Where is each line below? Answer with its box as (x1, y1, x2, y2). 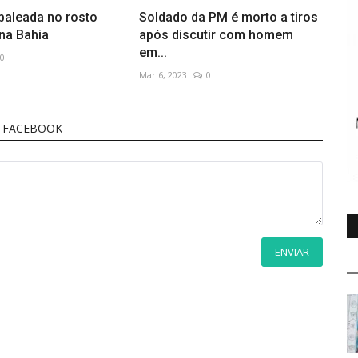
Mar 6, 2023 (138, 68, 187, 81)
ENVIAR (275, 244, 309, 259)
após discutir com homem (138, 26, 293, 42)
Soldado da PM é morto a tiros (138, 9, 318, 25)
